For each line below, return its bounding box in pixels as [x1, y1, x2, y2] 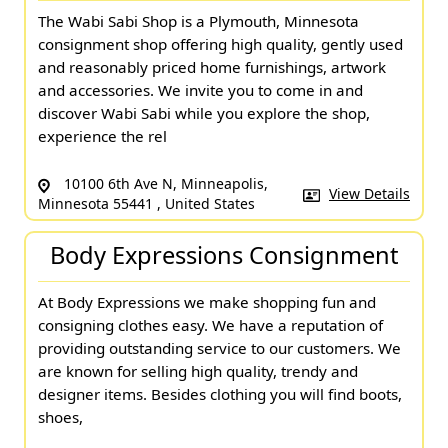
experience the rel [38, 126, 167, 147]
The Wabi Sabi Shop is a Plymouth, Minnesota [38, 11, 359, 32]
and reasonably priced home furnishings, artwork [38, 57, 386, 78]
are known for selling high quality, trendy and [38, 360, 358, 381]
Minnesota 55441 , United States [38, 194, 255, 214]
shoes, [38, 406, 83, 427]
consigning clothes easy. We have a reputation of [38, 314, 383, 335]
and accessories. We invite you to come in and [38, 80, 363, 101]
